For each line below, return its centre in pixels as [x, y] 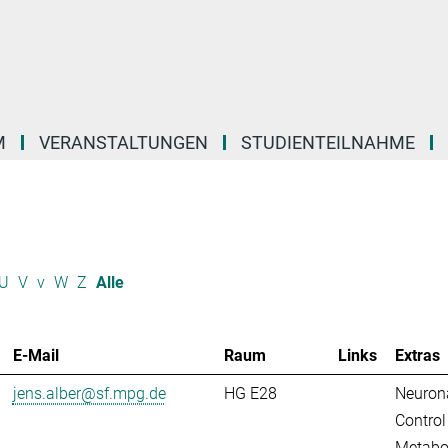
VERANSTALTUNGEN [123, 142]
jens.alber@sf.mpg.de [89, 393]
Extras [417, 355]
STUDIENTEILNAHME [328, 142]
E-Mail [35, 355]
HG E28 [250, 393]
